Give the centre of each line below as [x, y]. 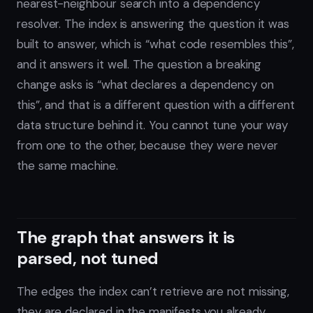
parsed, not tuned [88, 259]
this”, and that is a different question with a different [156, 105]
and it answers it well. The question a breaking [139, 65]
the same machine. [67, 166]
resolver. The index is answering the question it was [153, 24]
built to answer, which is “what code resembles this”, [156, 44]
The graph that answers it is [126, 238]
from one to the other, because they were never [147, 146]
